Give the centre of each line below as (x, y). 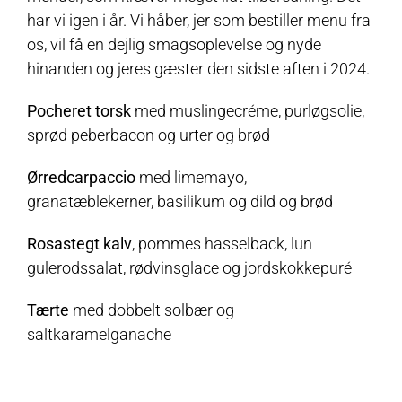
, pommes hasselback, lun (222, 243)
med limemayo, (191, 177)
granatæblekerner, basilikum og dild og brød (179, 201)
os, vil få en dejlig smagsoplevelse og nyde (174, 44)
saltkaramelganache (99, 334)
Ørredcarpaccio (81, 177)
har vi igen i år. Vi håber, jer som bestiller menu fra (198, 20)
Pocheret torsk (79, 110)
